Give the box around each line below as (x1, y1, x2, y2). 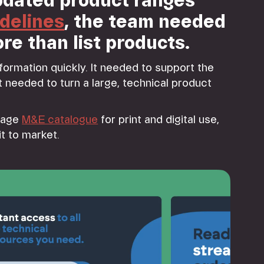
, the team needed (64, 13, 226, 31)
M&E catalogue (22, 114, 98, 125)
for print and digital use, (98, 114, 220, 125)
